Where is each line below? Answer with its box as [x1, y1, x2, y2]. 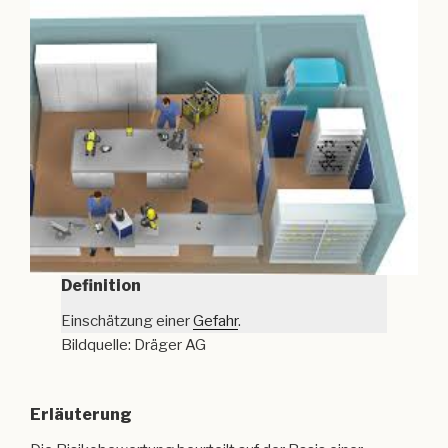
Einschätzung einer [61, 312, 194, 331]
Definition [61, 276, 142, 296]
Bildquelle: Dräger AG [61, 336, 207, 355]
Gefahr [193, 312, 239, 331]
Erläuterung [30, 404, 132, 424]
